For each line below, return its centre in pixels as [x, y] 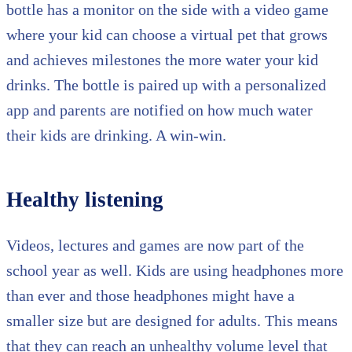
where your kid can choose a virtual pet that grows [167, 35]
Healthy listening [85, 200]
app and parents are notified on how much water [159, 110]
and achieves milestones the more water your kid [162, 60]
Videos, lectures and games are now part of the [155, 246]
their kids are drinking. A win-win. [116, 136]
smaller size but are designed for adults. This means [172, 321]
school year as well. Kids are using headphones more [175, 271]
